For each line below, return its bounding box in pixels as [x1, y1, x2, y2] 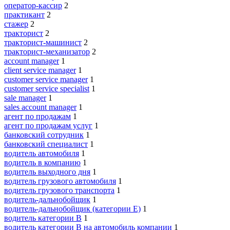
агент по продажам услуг [4, 121, 92, 130]
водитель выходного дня [4, 167, 90, 177]
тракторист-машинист [4, 38, 82, 47]
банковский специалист [4, 140, 88, 149]
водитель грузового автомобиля [4, 177, 116, 186]
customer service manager [4, 75, 88, 84]
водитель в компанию [4, 158, 81, 167]
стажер [4, 20, 28, 29]
